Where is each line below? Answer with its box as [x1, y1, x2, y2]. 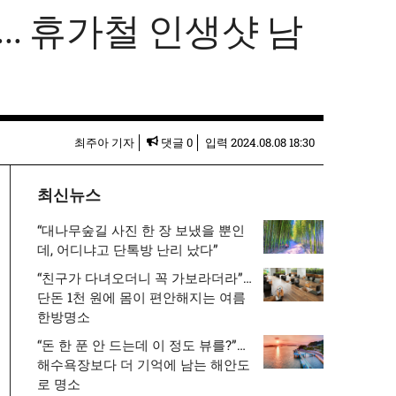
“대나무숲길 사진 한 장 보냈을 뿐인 [37, 221, 245, 239]
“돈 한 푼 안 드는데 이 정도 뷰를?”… [37, 336, 246, 354]
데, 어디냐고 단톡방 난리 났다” [37, 240, 218, 258]
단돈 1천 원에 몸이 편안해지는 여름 [37, 288, 246, 306]
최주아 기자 [74, 134, 134, 150]
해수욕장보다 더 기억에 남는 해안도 [37, 355, 250, 373]
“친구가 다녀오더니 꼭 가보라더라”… [37, 269, 252, 286]
